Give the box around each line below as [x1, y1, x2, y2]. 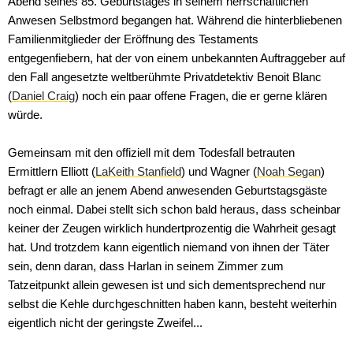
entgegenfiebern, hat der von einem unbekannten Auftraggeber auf [8, 51, 345, 65]
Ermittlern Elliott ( [8, 165, 95, 179]
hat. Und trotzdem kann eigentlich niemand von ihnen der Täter [8, 240, 329, 255]
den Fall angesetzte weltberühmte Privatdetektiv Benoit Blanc [8, 70, 321, 84]
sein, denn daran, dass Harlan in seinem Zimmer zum [8, 259, 284, 273]
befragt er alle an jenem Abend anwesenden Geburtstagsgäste [8, 184, 327, 198]
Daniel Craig [12, 89, 75, 103]
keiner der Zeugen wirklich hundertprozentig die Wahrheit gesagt [8, 221, 336, 236]
